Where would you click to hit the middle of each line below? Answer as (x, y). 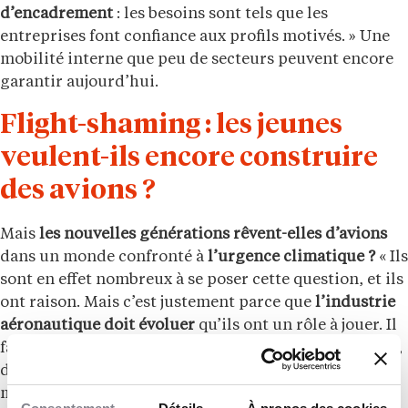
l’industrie (353, 303)
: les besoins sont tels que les (220, 15)
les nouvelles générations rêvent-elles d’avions (213, 235)
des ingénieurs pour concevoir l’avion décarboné (216, 349)
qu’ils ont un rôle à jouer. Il (296, 326)
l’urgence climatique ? (290, 258)
